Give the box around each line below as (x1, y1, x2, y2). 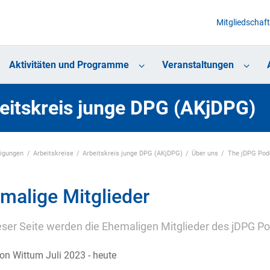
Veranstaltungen (162, 59, 234, 71)
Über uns (192, 149, 219, 157)
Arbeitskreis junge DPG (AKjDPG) (83, 149, 183, 157)
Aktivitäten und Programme (8, 59, 129, 71)
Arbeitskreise (33, 149, 74, 157)
